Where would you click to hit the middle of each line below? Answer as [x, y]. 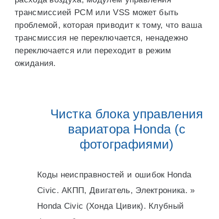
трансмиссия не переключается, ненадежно [101, 38]
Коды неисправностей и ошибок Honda [114, 175]
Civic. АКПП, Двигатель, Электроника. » [116, 190]
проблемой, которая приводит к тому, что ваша [109, 25]
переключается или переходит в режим [93, 51]
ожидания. [35, 63]
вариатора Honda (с [127, 129]
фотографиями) [127, 144]
